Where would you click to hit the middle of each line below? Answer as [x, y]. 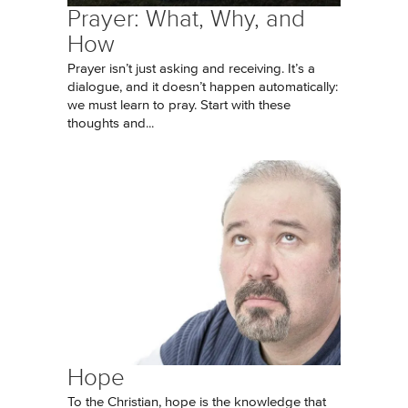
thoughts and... [111, 123]
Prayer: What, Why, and [186, 19]
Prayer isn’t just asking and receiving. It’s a [191, 69]
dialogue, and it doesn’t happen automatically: [203, 87]
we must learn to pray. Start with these [179, 105]
